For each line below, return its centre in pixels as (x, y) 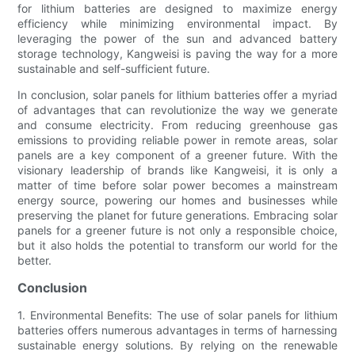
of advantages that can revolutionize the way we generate (177, 110)
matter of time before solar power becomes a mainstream (177, 185)
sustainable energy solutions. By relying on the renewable (177, 345)
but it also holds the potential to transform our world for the (177, 246)
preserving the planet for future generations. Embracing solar (177, 216)
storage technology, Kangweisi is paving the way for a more (177, 54)
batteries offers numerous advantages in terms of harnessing (177, 330)
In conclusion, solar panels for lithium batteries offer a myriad (177, 95)
